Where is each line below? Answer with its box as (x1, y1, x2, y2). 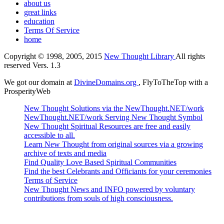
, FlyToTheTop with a (138, 78, 208, 87)
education (24, 17, 54, 26)
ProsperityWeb (4, 87, 50, 96)
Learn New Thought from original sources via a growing (24, 140, 203, 149)
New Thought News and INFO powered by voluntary (24, 185, 195, 194)
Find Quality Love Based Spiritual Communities (24, 158, 176, 167)
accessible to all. (24, 131, 75, 140)
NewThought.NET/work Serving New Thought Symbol (24, 113, 202, 122)
